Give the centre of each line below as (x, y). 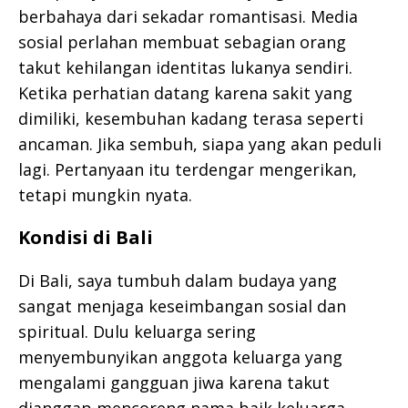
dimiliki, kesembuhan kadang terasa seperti (191, 118)
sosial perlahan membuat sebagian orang (182, 41)
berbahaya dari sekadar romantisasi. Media (188, 16)
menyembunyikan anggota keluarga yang (180, 357)
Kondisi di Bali (86, 237)
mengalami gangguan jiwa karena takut (174, 382)
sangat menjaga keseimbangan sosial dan (182, 306)
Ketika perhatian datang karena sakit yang (185, 92)
